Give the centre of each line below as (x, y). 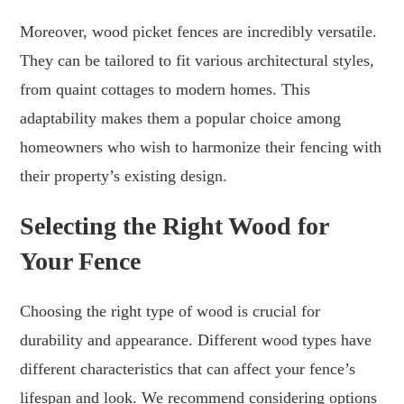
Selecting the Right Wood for (174, 225)
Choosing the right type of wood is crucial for (170, 311)
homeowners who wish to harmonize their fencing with (201, 147)
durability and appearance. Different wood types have (196, 340)
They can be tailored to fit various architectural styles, (197, 60)
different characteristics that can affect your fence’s (188, 368)
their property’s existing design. (124, 175)
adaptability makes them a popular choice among (181, 118)
